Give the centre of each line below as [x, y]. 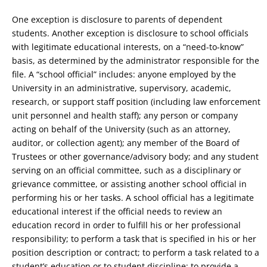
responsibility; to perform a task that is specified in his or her [134, 239]
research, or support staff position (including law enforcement [136, 102]
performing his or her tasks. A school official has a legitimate [133, 198]
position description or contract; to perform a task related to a [136, 253]
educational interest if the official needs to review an [117, 212]
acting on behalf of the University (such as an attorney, [121, 129]
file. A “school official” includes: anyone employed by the [124, 74]
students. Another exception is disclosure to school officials [130, 33]
